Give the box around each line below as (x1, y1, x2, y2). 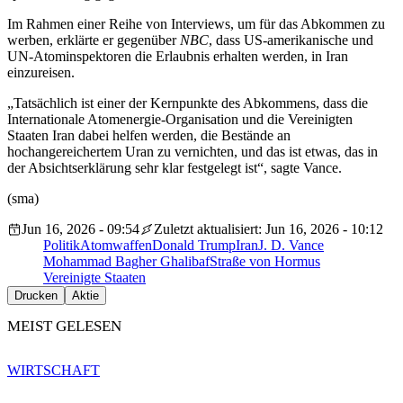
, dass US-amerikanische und (209, 32, 373, 49)
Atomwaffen (80, 237, 152, 254)
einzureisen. (7, 65, 75, 81)
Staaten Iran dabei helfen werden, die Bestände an (7, 128, 291, 144)
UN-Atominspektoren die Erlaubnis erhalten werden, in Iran (7, 49, 348, 65)
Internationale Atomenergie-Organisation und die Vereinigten (7, 112, 353, 128)
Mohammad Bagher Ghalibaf (43, 254, 210, 270)
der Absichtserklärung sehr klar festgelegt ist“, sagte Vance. (7, 160, 342, 176)
